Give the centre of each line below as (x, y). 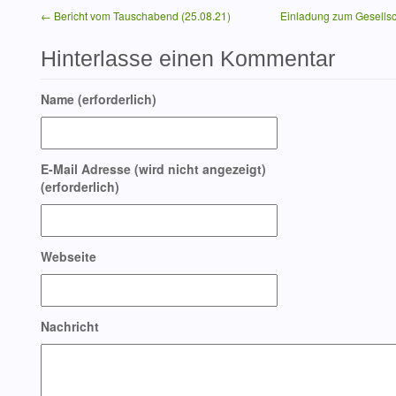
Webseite (69, 257)
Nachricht (70, 327)
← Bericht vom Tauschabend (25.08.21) (136, 15)
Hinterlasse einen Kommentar (188, 59)
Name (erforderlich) (99, 99)
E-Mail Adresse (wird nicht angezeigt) (153, 169)
